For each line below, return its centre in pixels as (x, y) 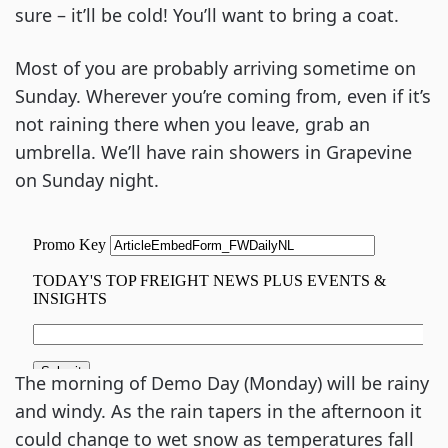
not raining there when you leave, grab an (192, 124)
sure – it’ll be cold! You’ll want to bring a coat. (207, 15)
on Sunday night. (87, 180)
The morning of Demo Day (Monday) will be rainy (222, 383)
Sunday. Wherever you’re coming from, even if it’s (223, 96)
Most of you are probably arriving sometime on (215, 68)
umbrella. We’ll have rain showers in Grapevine (213, 152)
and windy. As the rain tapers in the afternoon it (218, 411)
